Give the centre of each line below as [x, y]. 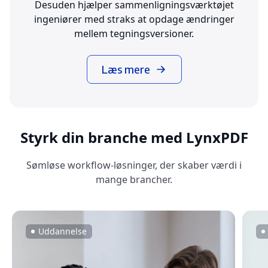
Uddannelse [63, 231]
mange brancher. [134, 179]
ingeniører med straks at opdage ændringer [134, 19]
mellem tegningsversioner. [134, 33]
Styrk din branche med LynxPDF [134, 137]
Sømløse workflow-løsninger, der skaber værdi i [134, 165]
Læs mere [126, 69]
